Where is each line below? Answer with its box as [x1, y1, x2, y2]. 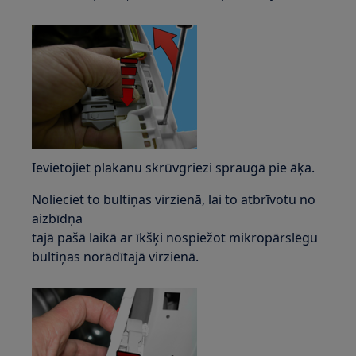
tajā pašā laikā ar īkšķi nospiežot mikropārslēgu [32, 229, 319, 246]
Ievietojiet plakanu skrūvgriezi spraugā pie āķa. [32, 159, 315, 176]
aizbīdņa [32, 210, 83, 227]
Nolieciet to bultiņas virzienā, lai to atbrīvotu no [32, 191, 316, 208]
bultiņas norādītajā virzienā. [32, 248, 199, 265]
